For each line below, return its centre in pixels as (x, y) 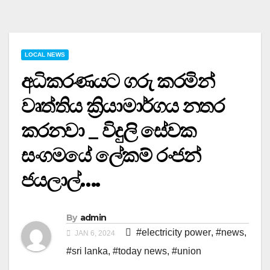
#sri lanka (87, 251)
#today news (140, 251)
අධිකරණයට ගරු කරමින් (118, 81)
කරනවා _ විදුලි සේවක (109, 131)
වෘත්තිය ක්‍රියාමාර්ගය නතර (122, 106)
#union (187, 251)
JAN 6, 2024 (95, 233)
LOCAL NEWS (45, 55)
